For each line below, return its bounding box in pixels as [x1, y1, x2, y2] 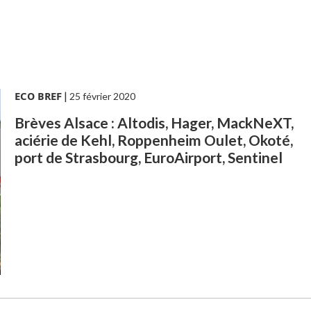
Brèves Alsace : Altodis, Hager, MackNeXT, [14, 113, 294, 131]
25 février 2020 [69, 90, 135, 102]
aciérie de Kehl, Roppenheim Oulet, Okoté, [14, 131, 293, 149]
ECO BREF [14, 88, 62, 103]
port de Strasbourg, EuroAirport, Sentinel [14, 148, 283, 166]
